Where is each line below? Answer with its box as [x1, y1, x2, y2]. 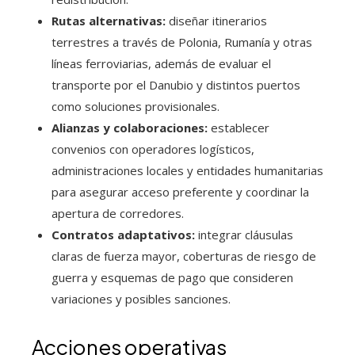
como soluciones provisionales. [52, 97, 219, 114]
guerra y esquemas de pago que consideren [52, 269, 293, 285]
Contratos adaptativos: [52, 226, 195, 242]
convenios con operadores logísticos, [52, 140, 254, 157]
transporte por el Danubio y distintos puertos [52, 76, 300, 93]
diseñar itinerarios [166, 12, 267, 29]
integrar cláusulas [195, 226, 293, 242]
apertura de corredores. [52, 204, 184, 221]
